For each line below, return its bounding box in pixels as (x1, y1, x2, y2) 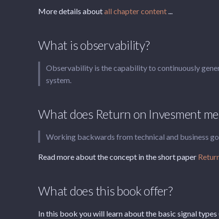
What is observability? (38, 38, 150, 52)
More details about (38, 6, 104, 16)
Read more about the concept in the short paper (38, 152, 198, 161)
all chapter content (104, 6, 167, 16)
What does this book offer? (38, 183, 173, 198)
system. (46, 75, 71, 85)
